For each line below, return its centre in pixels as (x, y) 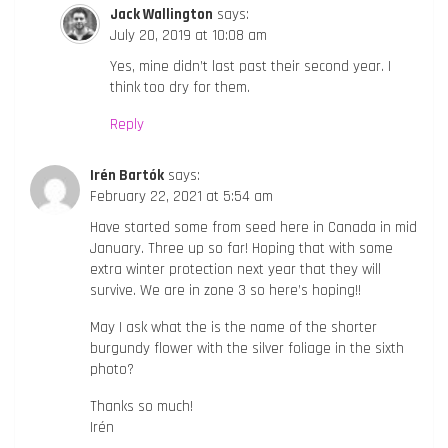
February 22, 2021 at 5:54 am (181, 196)
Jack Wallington (161, 14)
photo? (112, 369)
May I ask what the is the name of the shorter (233, 327)
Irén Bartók (127, 175)
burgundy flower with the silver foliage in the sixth (247, 348)
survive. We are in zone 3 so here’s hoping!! (225, 290)
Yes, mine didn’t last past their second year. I (250, 66)
